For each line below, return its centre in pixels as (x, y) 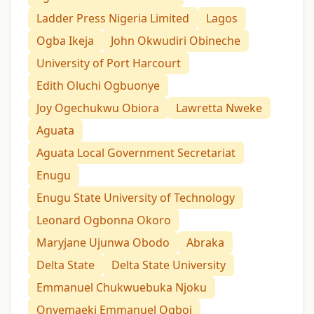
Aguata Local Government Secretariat (136, 152)
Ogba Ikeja (65, 40)
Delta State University (169, 265)
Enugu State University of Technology (136, 197)
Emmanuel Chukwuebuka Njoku (122, 287)
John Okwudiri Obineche (176, 40)
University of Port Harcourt (109, 63)
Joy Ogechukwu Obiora (98, 108)
